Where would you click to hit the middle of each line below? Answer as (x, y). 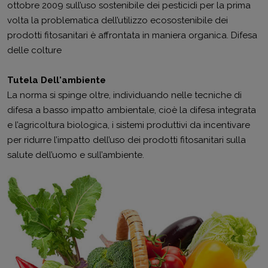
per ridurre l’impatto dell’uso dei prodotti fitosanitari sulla (127, 140)
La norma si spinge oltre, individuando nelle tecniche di (124, 95)
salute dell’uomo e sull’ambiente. (76, 155)
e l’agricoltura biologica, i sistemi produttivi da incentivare (129, 125)
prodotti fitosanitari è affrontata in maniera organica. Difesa (132, 35)
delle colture (34, 50)
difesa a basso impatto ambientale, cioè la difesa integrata (132, 110)
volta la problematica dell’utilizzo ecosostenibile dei (118, 20)
